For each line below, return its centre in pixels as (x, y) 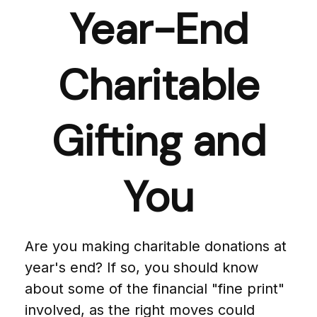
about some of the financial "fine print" (155, 289)
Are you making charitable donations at (156, 246)
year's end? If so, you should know (142, 267)
